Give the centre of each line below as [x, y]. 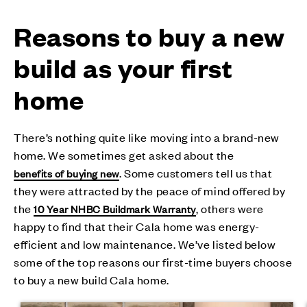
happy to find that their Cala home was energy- [137, 226]
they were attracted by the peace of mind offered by [150, 191]
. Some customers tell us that [196, 173]
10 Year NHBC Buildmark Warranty [115, 209]
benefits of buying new [66, 173]
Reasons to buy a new [149, 36]
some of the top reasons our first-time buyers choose [153, 262]
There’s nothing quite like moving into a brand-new [147, 137]
